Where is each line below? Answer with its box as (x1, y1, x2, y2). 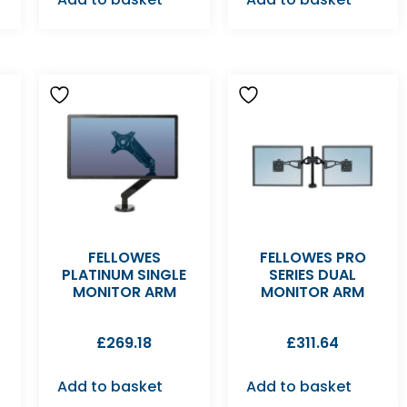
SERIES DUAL (269, 263, 357, 285)
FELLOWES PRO (259, 246, 366, 268)
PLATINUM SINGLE (62, 263, 187, 285)
